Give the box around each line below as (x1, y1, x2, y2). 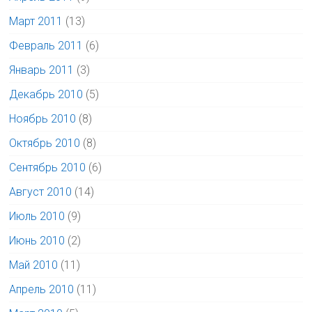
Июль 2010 (9, 210, 65, 224)
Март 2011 (9, 15, 63, 29)
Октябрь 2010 (9, 136, 81, 150)
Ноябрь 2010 (9, 112, 77, 126)
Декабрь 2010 (9, 88, 84, 102)
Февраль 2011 (9, 39, 84, 53)
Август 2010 (9, 185, 72, 199)
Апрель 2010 (9, 283, 75, 297)
